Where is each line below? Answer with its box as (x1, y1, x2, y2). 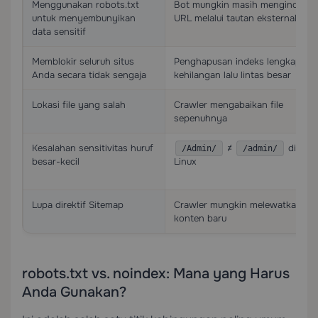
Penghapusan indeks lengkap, (174, 55, 303, 67)
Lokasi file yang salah (32, 99, 126, 111)
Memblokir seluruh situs (32, 55, 134, 67)
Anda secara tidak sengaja (32, 69, 146, 81)
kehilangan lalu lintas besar (174, 69, 291, 81)
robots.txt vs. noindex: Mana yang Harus (22, 265, 290, 283)
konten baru (174, 212, 226, 224)
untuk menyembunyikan (32, 12, 136, 24)
